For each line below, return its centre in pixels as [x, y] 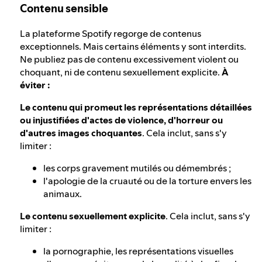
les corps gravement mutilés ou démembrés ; [137, 168]
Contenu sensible [64, 9]
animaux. [63, 193]
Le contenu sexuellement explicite [93, 216]
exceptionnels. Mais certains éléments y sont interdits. [133, 46]
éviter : [35, 85]
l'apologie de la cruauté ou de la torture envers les [147, 180]
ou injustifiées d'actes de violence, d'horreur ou [121, 120]
